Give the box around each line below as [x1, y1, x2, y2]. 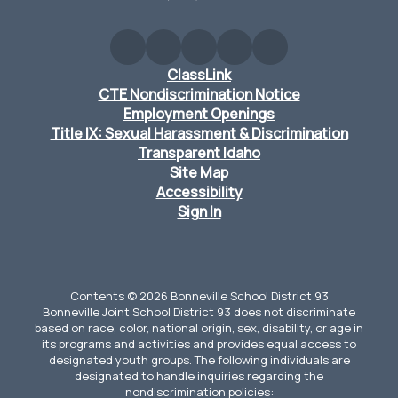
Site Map [170, 163, 228, 183]
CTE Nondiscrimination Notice [98, 84, 300, 105]
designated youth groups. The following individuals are [48, 352, 350, 369]
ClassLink [167, 65, 231, 85]
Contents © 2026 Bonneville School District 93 [69, 288, 329, 305]
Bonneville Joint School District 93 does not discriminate [43, 304, 355, 321]
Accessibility [155, 182, 243, 203]
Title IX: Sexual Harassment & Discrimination [50, 123, 348, 144]
